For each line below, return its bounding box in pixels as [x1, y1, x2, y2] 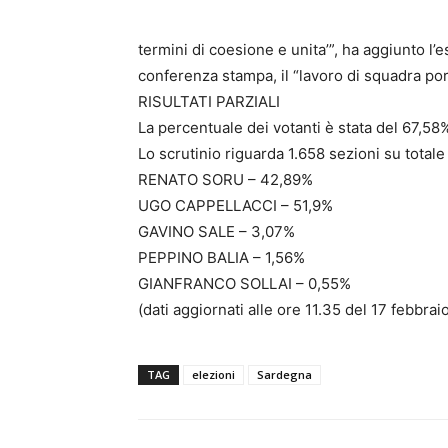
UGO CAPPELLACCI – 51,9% [138, 196, 333, 216]
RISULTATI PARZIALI [138, 92, 280, 112]
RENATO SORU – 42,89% [138, 170, 313, 190]
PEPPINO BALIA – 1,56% [138, 248, 305, 268]
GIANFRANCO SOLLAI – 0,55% [138, 274, 351, 294]
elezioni [192, 367, 235, 383]
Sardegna [257, 367, 312, 383]
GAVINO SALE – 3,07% [138, 222, 295, 242]
